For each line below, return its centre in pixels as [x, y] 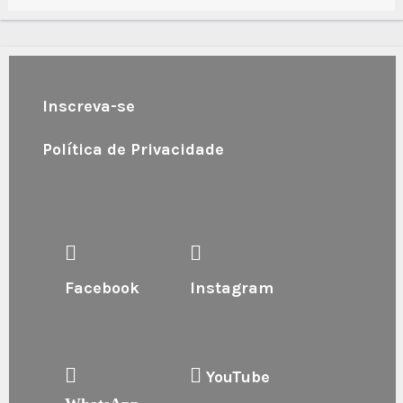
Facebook [102, 287]
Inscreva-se [89, 106]
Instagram [232, 287]
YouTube [236, 376]
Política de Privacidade [133, 149]
